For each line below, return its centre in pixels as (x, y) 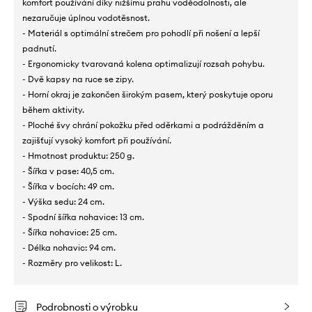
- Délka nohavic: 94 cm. (69, 247)
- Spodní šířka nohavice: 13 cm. (83, 217)
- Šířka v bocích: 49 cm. (68, 186)
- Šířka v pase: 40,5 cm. (68, 171)
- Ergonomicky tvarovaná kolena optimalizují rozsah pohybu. (143, 63)
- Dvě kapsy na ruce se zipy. (78, 79)
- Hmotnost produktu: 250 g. (78, 155)
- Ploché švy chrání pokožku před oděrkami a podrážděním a (143, 125)
